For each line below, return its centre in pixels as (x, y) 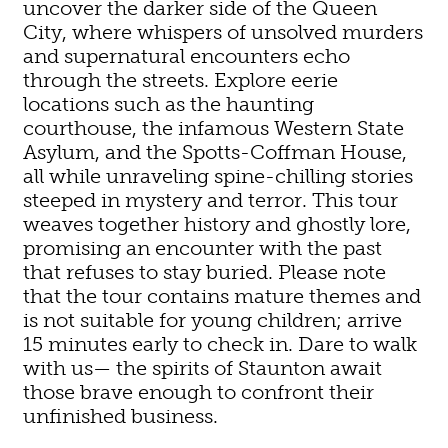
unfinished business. (121, 415)
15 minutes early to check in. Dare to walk (220, 343)
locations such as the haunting (169, 103)
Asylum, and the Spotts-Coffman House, (215, 151)
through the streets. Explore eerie (181, 79)
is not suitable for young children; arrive (213, 319)
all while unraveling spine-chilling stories (218, 175)
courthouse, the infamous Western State (214, 127)
